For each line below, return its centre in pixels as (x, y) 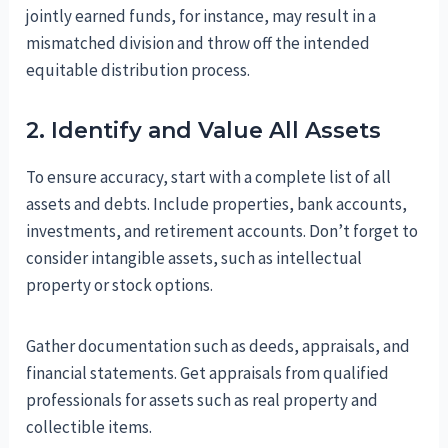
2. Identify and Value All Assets (204, 131)
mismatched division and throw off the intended (198, 43)
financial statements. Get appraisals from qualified (208, 373)
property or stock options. (120, 285)
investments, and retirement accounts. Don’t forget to (222, 231)
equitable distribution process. (138, 70)
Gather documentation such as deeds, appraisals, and (218, 346)
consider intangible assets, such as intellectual (194, 258)
